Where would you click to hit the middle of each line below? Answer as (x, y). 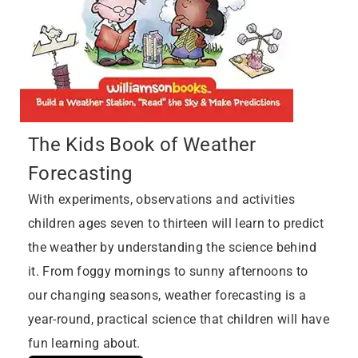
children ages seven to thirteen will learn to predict (176, 224)
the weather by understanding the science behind (172, 248)
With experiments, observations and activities (162, 200)
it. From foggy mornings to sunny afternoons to (168, 272)
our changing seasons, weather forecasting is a (167, 296)
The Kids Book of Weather (142, 145)
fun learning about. (84, 344)
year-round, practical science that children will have (179, 320)
